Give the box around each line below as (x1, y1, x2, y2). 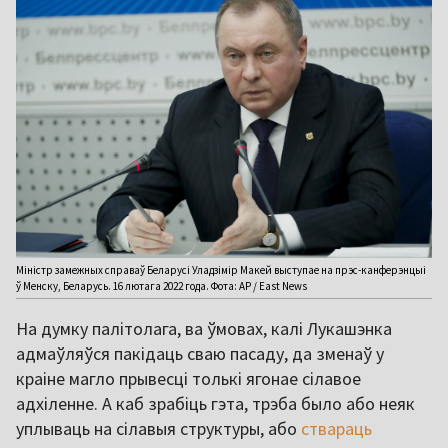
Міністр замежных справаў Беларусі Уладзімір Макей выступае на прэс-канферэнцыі (16, 263, 426, 278)
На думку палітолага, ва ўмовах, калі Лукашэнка (16, 317, 392, 341)
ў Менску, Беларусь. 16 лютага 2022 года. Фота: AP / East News (16, 279, 307, 294)
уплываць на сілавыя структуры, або (16, 417, 301, 441)
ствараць (301, 417, 372, 441)
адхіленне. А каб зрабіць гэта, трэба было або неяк (16, 392, 415, 416)
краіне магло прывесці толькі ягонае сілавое (16, 367, 361, 391)
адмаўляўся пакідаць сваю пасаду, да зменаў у (16, 342, 384, 366)
